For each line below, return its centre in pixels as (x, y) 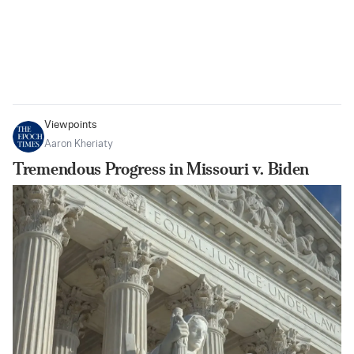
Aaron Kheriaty (79, 145)
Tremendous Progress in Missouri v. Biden (161, 169)
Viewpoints (71, 126)
